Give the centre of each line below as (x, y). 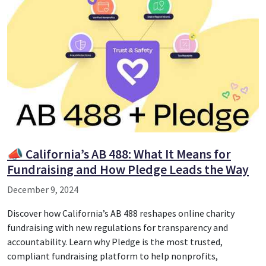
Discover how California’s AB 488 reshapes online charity (121, 213)
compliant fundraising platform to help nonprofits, (113, 256)
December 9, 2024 (43, 189)
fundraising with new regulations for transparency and (118, 227)
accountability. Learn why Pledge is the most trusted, (115, 242)
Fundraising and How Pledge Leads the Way (128, 170)
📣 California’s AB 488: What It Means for (119, 154)
